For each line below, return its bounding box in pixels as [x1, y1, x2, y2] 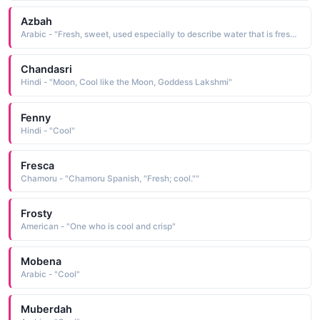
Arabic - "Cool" [20, 269, 80, 280]
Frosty [20, 207, 52, 220]
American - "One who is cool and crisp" [20, 221, 176, 232]
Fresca [20, 159, 54, 171]
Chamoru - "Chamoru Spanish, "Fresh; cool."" [20, 173, 199, 184]
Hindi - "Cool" [20, 125, 75, 136]
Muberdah [20, 303, 72, 316]
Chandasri [20, 63, 72, 76]
